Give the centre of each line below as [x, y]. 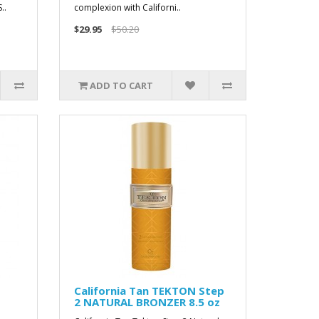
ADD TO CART [122, 85]
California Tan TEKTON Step [150, 291]
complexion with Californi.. [128, 7]
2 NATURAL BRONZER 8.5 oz [147, 302]
